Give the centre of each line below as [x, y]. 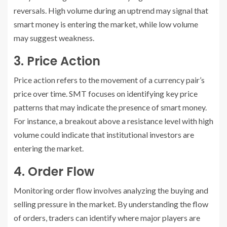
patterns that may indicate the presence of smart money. [110, 107]
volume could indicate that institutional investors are [104, 135]
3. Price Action [57, 61]
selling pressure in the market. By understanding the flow [111, 204]
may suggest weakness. [54, 38]
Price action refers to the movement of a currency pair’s [109, 80]
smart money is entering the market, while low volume [106, 24]
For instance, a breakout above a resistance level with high [113, 121]
